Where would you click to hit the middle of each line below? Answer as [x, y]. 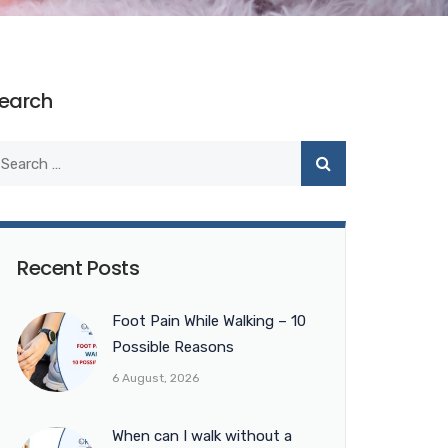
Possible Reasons [173, 347]
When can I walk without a [202, 436]
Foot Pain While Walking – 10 [209, 321]
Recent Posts [78, 268]
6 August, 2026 [155, 378]
